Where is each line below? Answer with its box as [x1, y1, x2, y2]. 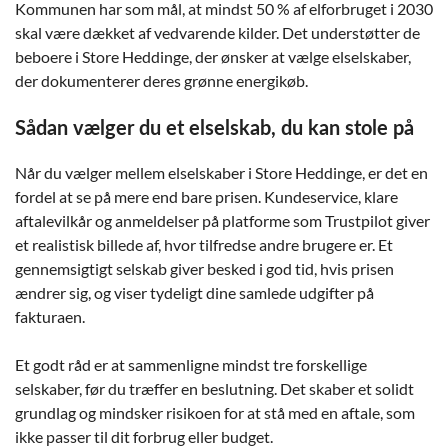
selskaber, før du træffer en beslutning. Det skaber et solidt [15, 378, 414, 398]
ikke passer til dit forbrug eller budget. [15, 426, 273, 446]
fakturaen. [15, 306, 85, 326]
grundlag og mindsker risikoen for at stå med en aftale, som [15, 402, 415, 422]
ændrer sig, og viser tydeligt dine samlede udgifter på [15, 282, 374, 302]
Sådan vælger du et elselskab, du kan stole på [15, 118, 414, 139]
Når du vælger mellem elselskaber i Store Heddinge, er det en [15, 162, 428, 182]
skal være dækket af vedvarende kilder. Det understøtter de [15, 22, 420, 42]
